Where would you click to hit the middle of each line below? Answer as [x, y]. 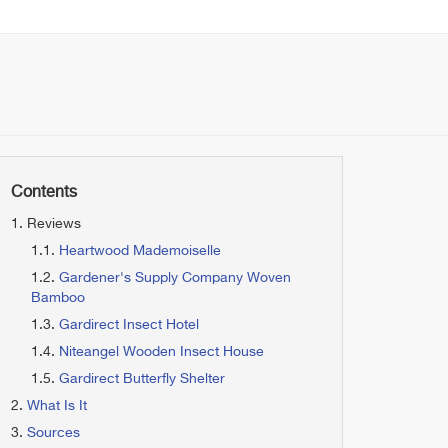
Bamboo [58, 298]
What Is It [57, 406]
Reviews [54, 224]
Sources [53, 433]
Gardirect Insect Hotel [129, 325]
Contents [44, 193]
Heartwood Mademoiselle [140, 251]
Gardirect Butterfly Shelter [142, 379]
